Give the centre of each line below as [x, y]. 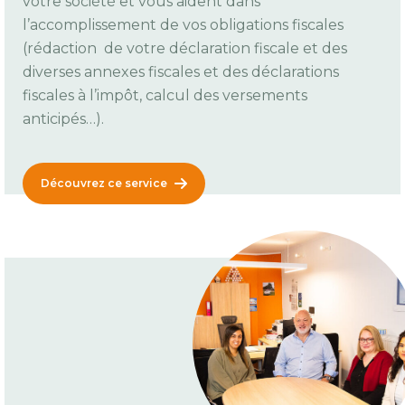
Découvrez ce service [104, 184]
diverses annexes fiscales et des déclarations [181, 72]
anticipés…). [63, 119]
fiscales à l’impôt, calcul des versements [165, 96]
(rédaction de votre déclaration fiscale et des [185, 49]
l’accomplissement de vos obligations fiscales [183, 25]
